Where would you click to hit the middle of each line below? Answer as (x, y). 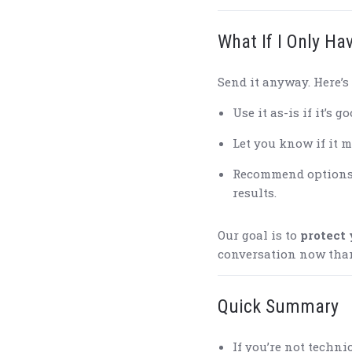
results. (254, 193)
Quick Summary (278, 307)
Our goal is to (259, 235)
